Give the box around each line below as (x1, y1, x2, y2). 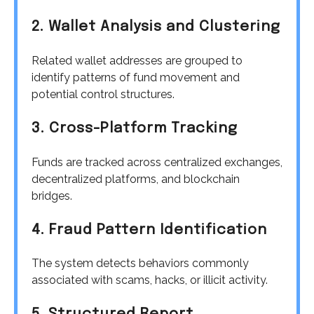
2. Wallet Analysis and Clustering (32, 20, 280, 35)
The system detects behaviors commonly (32, 257, 249, 271)
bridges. (32, 189, 72, 203)
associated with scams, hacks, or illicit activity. (32, 273, 268, 287)
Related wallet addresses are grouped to (32, 54, 243, 68)
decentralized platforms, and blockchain (32, 172, 240, 186)
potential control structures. (32, 88, 175, 102)
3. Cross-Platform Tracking (32, 121, 238, 136)
